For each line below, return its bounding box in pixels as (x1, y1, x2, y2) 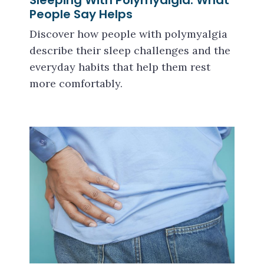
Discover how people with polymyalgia (29, 27, 227, 41)
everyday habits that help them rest (29, 60, 210, 74)
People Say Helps (29, 6, 133, 23)
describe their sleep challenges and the (29, 44, 230, 58)
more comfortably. (29, 77, 123, 91)
